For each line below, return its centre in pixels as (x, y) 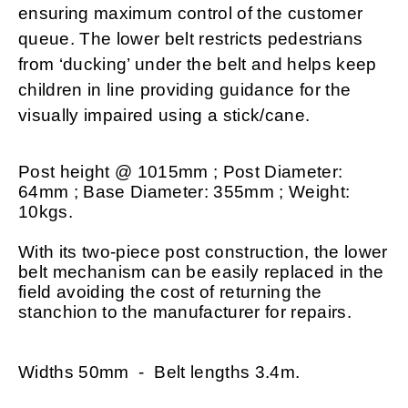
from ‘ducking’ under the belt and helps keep (198, 64)
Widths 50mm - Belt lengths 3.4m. (159, 372)
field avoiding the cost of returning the (170, 292)
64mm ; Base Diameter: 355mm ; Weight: (184, 192)
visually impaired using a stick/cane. (167, 115)
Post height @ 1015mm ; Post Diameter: (181, 172)
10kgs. (46, 212)
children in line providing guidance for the (185, 90)
